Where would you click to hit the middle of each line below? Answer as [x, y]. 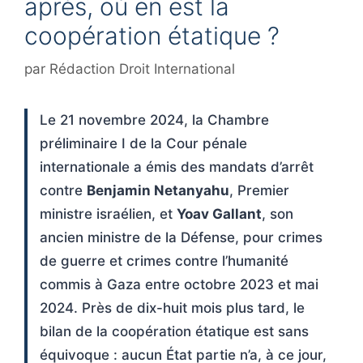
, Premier [259, 191]
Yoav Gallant [219, 214]
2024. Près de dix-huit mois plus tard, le [172, 308]
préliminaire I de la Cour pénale [143, 144]
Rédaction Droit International [142, 69]
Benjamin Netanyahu [158, 191]
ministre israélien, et [108, 214]
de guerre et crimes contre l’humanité [164, 261]
